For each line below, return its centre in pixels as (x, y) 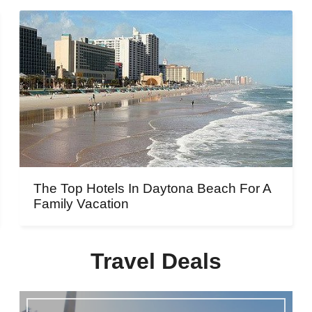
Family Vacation (81, 204)
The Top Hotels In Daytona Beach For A (152, 189)
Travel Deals (156, 262)
